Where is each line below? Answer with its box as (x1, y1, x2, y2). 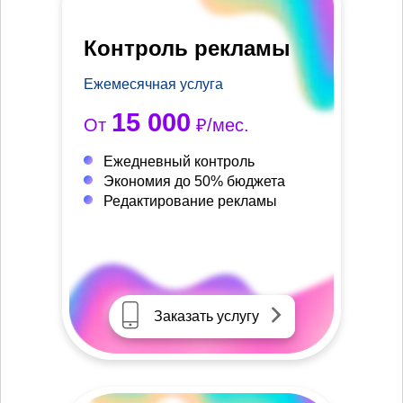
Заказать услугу (153, 309, 259, 325)
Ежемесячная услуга (84, 76, 223, 93)
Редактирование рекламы (103, 193, 277, 210)
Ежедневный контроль (103, 154, 255, 170)
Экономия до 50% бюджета (103, 174, 285, 190)
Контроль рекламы (84, 36, 291, 61)
